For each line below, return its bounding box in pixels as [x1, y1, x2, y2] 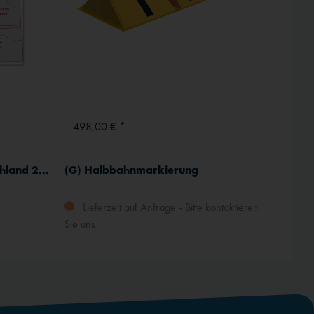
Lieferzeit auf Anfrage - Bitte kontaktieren [80, 200, 259, 215]
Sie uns [64, 217, 95, 232]
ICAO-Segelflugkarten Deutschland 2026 [39, 163, 49, 178]
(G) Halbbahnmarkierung [64, 163, 198, 178]
